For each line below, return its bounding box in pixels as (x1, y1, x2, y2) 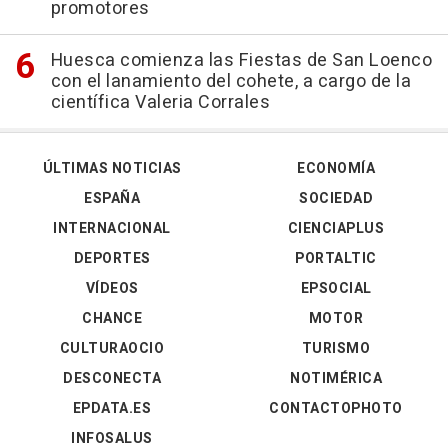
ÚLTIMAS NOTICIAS (42, 158, 182, 180)
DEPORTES (73, 248, 151, 270)
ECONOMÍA (297, 158, 375, 180)
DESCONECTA (63, 368, 161, 390)
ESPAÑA (84, 188, 140, 210)
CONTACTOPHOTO (269, 398, 403, 420)
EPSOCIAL (300, 278, 372, 300)
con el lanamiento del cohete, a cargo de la (50, 68, 411, 96)
